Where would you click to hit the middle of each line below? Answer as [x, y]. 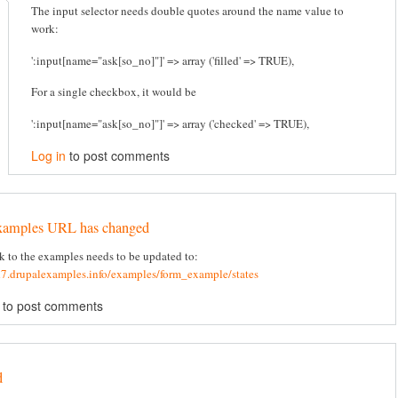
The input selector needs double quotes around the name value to [187, 11]
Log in [48, 155]
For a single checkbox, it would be [114, 92]
